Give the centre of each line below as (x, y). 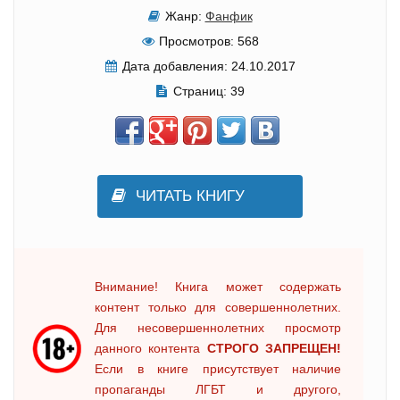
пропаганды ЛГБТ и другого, (218, 389)
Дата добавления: (175, 66)
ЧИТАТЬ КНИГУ (190, 196)
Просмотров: (196, 41)
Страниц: (200, 91)
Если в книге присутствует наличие (218, 369)
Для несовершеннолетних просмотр (218, 328)
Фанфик (229, 16)
